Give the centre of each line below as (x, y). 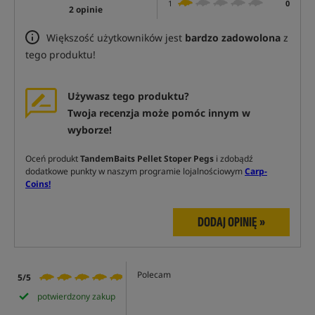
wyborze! (90, 130)
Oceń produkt (53, 159)
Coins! (38, 184)
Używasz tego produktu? (128, 96)
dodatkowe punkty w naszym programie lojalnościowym (135, 172)
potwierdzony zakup (76, 296)
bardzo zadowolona (233, 38)
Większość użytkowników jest (116, 38)
